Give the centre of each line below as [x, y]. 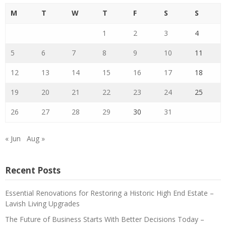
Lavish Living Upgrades [42, 203]
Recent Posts [33, 170]
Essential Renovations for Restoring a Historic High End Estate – [109, 193]
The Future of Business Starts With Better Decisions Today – [105, 219]
